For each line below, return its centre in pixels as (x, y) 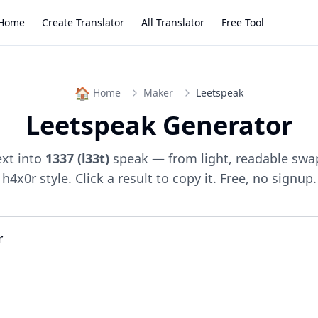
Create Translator (83, 22)
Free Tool (242, 22)
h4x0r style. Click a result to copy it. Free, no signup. (159, 178)
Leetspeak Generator (159, 125)
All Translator (172, 22)
